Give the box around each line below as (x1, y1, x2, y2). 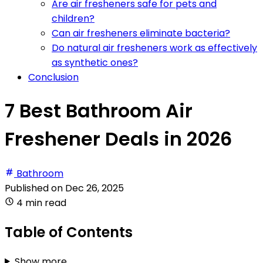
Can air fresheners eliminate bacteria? (52, 26, 230, 40)
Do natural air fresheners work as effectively (52, 41, 257, 55)
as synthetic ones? (52, 55, 138, 69)
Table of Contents (5, 222, 133, 242)
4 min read (16, 195, 66, 210)
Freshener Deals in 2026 (5, 126, 232, 153)
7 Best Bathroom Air (5, 97, 193, 124)
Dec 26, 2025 (65, 181, 124, 195)
